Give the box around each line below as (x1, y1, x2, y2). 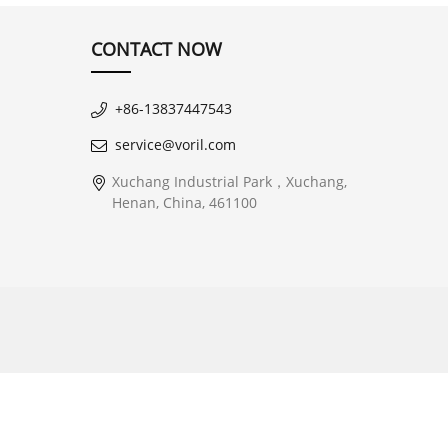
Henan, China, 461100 (111, 193, 257, 212)
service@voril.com (114, 135, 236, 154)
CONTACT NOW (90, 37, 222, 61)
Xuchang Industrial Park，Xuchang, (111, 172, 347, 191)
